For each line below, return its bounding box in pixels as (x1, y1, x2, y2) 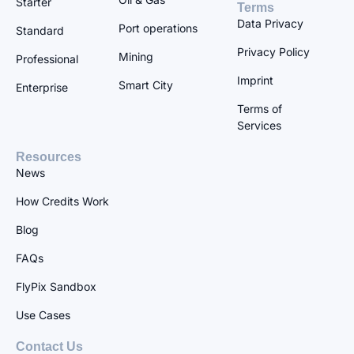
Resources (16, 149, 81, 164)
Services (237, 118, 281, 132)
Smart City (119, 77, 173, 92)
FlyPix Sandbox (16, 279, 96, 293)
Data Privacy (237, 16, 303, 30)
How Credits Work (16, 194, 109, 208)
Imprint (237, 73, 273, 87)
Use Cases (16, 307, 70, 322)
